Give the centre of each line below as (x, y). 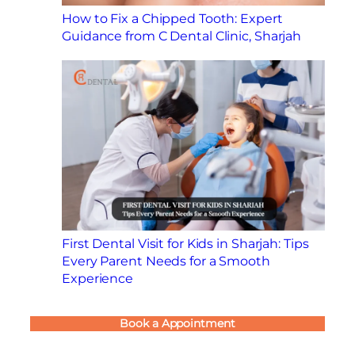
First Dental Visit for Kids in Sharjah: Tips (185, 244)
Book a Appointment (177, 323)
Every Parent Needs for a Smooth (166, 261)
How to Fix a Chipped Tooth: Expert (172, 18)
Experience (98, 279)
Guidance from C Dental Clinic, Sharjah (182, 35)
